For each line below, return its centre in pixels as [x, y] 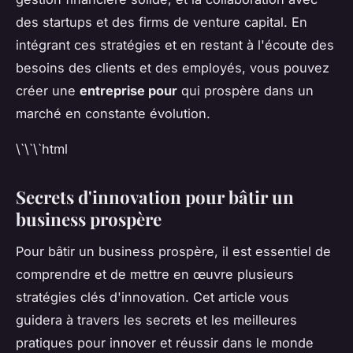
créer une [48, 91]
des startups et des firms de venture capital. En [162, 22]
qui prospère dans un [245, 91]
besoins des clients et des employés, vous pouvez [173, 68]
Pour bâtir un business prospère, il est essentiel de [173, 251]
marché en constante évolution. [113, 114]
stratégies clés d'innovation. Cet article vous [152, 297]
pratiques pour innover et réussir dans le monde [165, 342]
